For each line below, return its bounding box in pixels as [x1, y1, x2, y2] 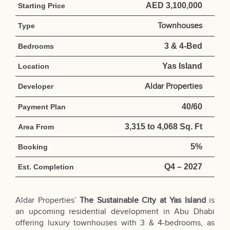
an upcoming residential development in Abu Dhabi [15, 207, 215, 217]
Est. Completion [18, 163, 74, 171]
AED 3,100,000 [145, 1, 202, 10]
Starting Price [18, 2, 65, 10]
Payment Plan [18, 103, 66, 111]
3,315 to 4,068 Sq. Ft [124, 122, 202, 131]
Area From [18, 123, 54, 131]
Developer [18, 82, 53, 91]
